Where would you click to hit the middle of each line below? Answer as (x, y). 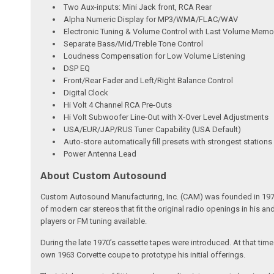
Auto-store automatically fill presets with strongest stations (168, 141)
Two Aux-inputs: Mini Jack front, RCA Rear (138, 7)
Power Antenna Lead (100, 154)
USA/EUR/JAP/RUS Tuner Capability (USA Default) (153, 129)
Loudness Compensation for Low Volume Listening (155, 56)
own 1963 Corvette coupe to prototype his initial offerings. (143, 254)
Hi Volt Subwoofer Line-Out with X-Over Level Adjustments (166, 117)
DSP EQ (77, 68)
